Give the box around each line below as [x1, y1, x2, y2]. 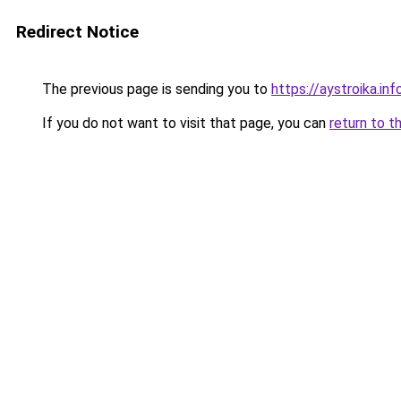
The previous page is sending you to [38, 81, 271, 98]
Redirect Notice [16, 21, 139, 42]
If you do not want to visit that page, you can [38, 115, 329, 132]
